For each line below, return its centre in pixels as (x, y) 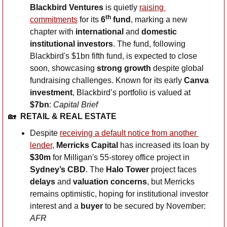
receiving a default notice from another (128, 133)
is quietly (121, 7)
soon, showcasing (63, 68)
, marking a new (159, 19)
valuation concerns (110, 181)
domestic (158, 31)
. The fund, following (149, 44)
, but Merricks (171, 181)
